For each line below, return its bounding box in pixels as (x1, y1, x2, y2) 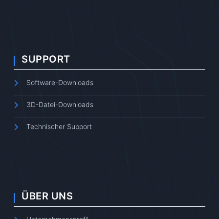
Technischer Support (26, 122, 92, 131)
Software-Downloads (26, 78, 93, 87)
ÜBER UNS (22, 190, 73, 202)
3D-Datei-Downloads (26, 100, 93, 109)
